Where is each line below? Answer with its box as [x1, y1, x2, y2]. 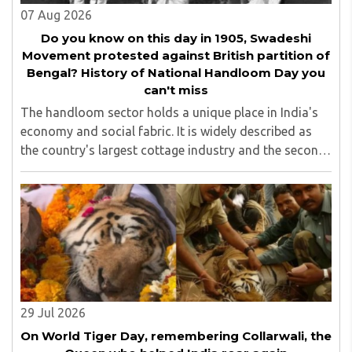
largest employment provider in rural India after [20, 161, 290, 176]
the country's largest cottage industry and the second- [20, 142, 331, 157]
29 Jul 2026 [20, 305, 86, 320]
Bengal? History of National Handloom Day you [27, 64, 325, 80]
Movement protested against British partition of [22, 47, 330, 63]
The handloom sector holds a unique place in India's [20, 104, 318, 119]
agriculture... [20, 180, 89, 195]
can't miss [144, 82, 208, 97]
